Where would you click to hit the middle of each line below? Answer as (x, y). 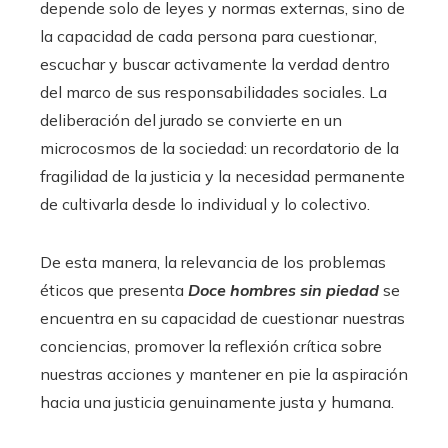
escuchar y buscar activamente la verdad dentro (215, 64)
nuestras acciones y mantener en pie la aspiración (224, 374)
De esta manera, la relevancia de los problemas (213, 262)
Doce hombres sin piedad (283, 290)
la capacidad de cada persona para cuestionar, (208, 36)
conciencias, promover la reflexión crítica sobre (211, 346)
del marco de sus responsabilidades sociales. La (213, 92)
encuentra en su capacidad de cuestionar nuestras (222, 318)
